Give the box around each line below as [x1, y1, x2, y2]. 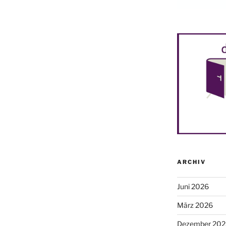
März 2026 [177, 201, 213, 210]
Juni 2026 [177, 182, 209, 191]
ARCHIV [177, 158, 206, 166]
